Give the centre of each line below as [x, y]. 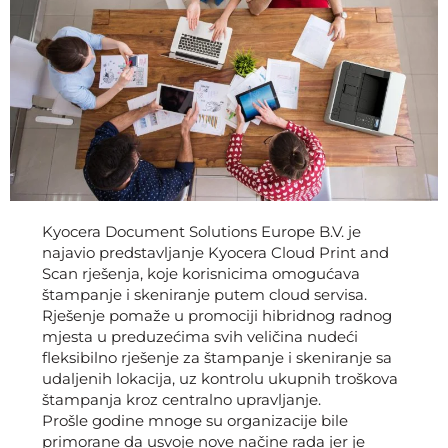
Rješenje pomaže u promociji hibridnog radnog [217, 315]
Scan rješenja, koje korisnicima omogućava [201, 273]
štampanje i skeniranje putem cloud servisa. [204, 294]
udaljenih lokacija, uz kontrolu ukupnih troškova [220, 378]
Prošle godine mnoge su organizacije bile [195, 420]
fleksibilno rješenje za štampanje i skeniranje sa [217, 357]
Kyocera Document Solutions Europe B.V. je [201, 231]
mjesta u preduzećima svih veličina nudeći [200, 336]
